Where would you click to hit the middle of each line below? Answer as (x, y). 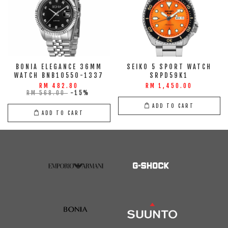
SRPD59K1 (169, 76)
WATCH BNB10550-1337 (59, 76)
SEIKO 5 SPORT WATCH (169, 67)
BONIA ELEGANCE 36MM (59, 67)
